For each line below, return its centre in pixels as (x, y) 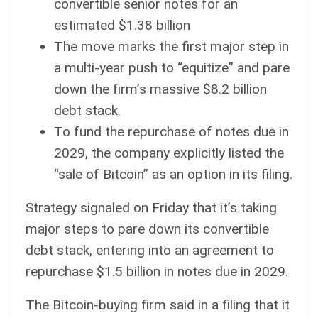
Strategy (51, 207)
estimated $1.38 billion (122, 25)
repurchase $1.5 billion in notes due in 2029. (157, 271)
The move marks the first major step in (171, 46)
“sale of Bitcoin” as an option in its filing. (173, 174)
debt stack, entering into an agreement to (150, 250)
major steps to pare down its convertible (147, 229)
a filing (231, 305)
